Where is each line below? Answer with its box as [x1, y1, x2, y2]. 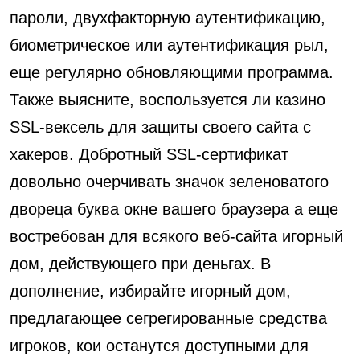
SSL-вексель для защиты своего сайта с [10, 118, 311, 136]
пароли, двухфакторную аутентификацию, [10, 9, 325, 27]
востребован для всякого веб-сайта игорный [10, 227, 343, 245]
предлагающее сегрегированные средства [10, 309, 327, 327]
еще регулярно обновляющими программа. [10, 63, 333, 81]
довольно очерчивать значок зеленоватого [10, 173, 329, 190]
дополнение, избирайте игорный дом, [10, 282, 291, 300]
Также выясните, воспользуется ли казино [10, 91, 325, 108]
